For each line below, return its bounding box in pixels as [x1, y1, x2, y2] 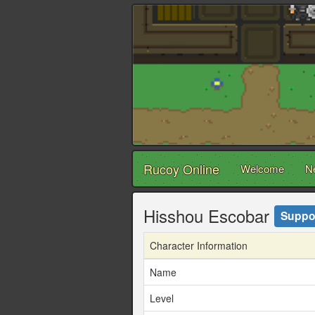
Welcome [240, 161, 284, 176]
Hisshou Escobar [143, 203, 274, 229]
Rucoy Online [143, 160, 219, 179]
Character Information [150, 238, 247, 253]
